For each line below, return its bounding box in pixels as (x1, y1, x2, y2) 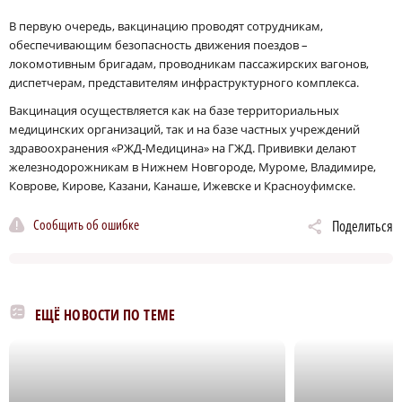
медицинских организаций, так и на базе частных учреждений (9, 120, 360, 137)
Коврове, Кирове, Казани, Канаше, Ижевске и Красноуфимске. (9, 177, 355, 194)
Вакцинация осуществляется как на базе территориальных (9, 101, 339, 118)
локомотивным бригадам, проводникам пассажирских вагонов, (9, 55, 369, 72)
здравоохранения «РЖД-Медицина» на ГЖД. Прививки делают (9, 139, 356, 156)
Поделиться (332, 215, 393, 236)
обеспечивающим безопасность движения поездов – (9, 36, 308, 53)
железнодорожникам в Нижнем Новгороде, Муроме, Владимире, (9, 158, 376, 175)
